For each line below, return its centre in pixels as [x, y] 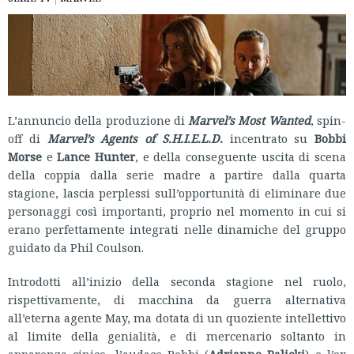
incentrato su [268, 139]
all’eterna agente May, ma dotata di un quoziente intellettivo [177, 318]
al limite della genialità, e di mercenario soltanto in [177, 336]
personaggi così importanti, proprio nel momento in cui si [177, 211]
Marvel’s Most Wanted [249, 121]
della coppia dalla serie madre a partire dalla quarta [177, 175]
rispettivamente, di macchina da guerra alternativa [177, 300]
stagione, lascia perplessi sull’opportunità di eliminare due [177, 193]
